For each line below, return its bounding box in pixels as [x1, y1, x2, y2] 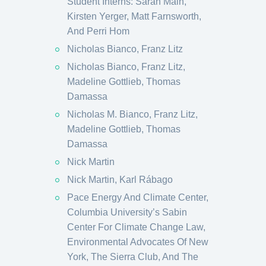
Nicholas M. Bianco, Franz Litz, [67, 109, 198, 119]
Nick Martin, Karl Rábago [67, 175, 173, 185]
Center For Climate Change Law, [67, 222, 205, 232]
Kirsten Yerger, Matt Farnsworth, [67, 11, 201, 21]
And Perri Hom [67, 26, 129, 36]
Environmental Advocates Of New [67, 237, 208, 247]
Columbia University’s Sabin [67, 207, 187, 217]
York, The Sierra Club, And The [67, 252, 198, 262]
